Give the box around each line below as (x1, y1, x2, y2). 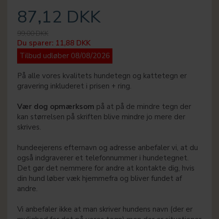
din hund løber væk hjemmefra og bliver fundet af (17, 174, 182, 184)
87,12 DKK (17, 5, 101, 29)
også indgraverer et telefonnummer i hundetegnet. (17, 153, 189, 163)
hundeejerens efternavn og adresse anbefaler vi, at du (17, 143, 198, 153)
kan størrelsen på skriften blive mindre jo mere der (17, 112, 185, 122)
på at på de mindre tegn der (94, 102, 191, 112)
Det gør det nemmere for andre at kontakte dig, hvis (17, 163, 195, 174)
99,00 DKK (17, 29, 48, 39)
